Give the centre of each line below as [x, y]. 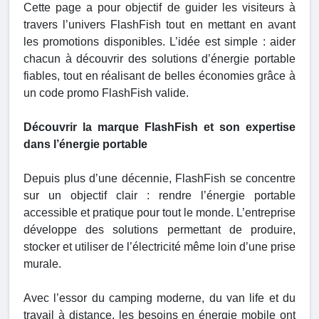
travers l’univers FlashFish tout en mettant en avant [159, 25]
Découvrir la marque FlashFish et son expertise [159, 127]
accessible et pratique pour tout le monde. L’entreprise [159, 213]
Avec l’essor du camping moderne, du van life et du [159, 298]
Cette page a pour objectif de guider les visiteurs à [159, 8]
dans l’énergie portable [85, 145]
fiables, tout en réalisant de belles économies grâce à [159, 76]
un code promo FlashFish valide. [106, 93]
